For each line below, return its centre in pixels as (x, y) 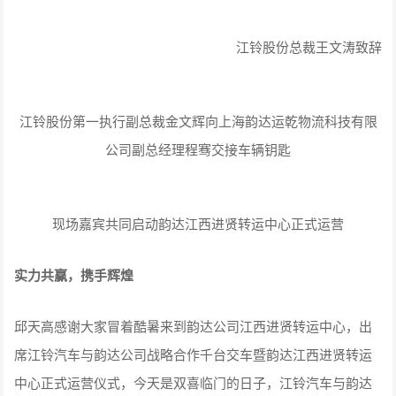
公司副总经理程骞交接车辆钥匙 (198, 148)
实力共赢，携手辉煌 (74, 274)
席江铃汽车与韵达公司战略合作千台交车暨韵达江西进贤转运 (194, 354)
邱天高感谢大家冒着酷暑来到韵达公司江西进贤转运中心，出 (194, 325)
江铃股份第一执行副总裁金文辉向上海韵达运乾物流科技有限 (198, 120)
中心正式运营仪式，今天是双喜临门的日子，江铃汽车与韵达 (194, 382)
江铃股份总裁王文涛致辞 (308, 46)
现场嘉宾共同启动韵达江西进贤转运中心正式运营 (198, 223)
